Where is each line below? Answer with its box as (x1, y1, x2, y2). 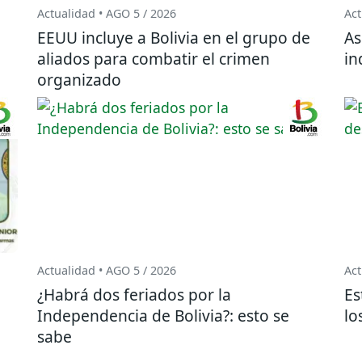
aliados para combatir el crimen (37, 48, 270, 70)
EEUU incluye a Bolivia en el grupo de (37, 27, 310, 49)
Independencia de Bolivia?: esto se (37, 304, 289, 326)
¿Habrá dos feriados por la (37, 283, 231, 305)
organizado (37, 69, 121, 91)
